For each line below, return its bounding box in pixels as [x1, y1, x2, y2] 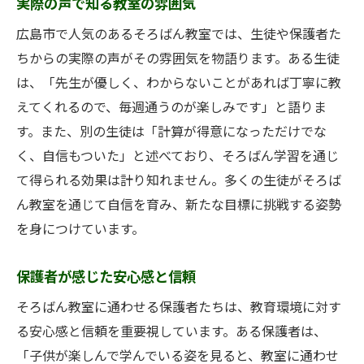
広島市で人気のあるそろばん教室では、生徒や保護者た [16, 27, 341, 43]
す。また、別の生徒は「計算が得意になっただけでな [16, 124, 327, 141]
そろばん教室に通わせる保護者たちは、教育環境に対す [16, 300, 341, 316]
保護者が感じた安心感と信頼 [16, 269, 196, 286]
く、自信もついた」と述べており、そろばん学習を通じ [16, 149, 339, 165]
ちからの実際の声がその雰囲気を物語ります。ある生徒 [16, 51, 340, 67]
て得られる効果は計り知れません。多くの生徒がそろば [16, 173, 341, 189]
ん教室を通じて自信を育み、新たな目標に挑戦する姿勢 [16, 197, 341, 214]
